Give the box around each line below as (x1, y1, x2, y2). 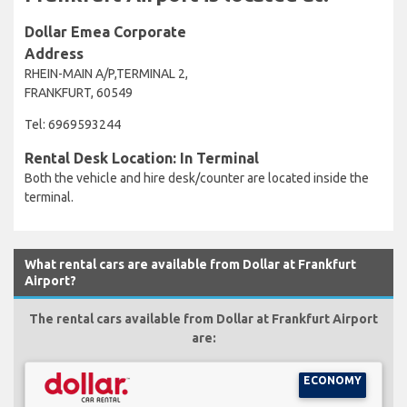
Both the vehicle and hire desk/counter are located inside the (25, 170, 369, 185)
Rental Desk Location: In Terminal (25, 149, 259, 166)
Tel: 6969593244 (25, 116, 121, 132)
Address (25, 45, 84, 62)
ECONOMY (303, 373, 362, 386)
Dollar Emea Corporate (25, 23, 186, 40)
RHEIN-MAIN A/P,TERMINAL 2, (25, 65, 188, 81)
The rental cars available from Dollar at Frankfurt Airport (29, 311, 378, 326)
